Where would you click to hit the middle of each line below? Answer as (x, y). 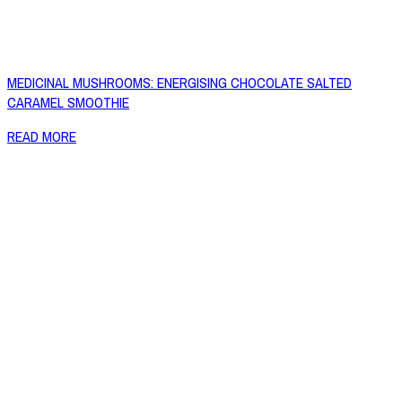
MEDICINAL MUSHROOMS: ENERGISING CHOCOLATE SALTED (179, 83)
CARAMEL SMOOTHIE (68, 103)
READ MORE (42, 137)
